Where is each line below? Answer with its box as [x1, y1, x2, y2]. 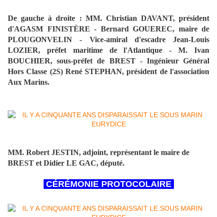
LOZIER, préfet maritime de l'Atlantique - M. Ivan [8, 46, 209, 55]
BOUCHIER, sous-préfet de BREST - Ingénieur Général [8, 57, 209, 65]
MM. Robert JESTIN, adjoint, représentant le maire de [8, 148, 189, 157]
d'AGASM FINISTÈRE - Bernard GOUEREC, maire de [8, 25, 209, 33]
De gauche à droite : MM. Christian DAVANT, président [8, 14, 209, 23]
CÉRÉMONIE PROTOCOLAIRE [43, 179, 174, 189]
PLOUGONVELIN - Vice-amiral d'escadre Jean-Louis [8, 35, 209, 44]
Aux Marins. [8, 78, 49, 87]
